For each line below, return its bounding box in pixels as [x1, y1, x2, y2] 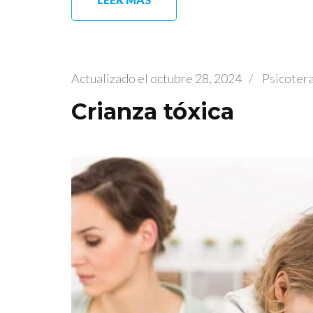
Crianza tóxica [71, 98, 234, 126]
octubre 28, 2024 [150, 71, 242, 87]
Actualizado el [71, 71, 150, 87]
